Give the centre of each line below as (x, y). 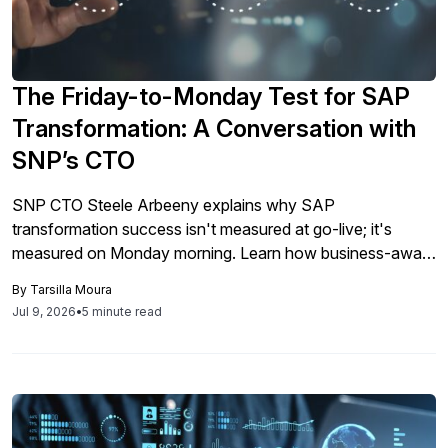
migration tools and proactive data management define (208, 277)
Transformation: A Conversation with (214, 128)
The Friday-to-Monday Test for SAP (211, 96)
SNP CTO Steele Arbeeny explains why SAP (173, 205)
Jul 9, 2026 (44, 311)
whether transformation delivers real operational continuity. (222, 301)
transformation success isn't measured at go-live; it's (202, 229)
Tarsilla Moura (71, 289)
